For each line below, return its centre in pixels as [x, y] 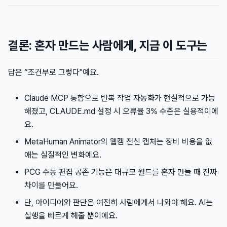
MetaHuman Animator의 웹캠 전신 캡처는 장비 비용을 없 [118, 142]
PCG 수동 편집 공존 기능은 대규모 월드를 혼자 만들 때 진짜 [121, 172]
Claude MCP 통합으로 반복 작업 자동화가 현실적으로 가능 [120, 98]
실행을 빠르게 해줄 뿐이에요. [71, 216]
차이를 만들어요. [51, 185]
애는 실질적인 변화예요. [63, 155]
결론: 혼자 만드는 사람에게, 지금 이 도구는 [108, 45]
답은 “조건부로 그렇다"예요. [53, 72]
